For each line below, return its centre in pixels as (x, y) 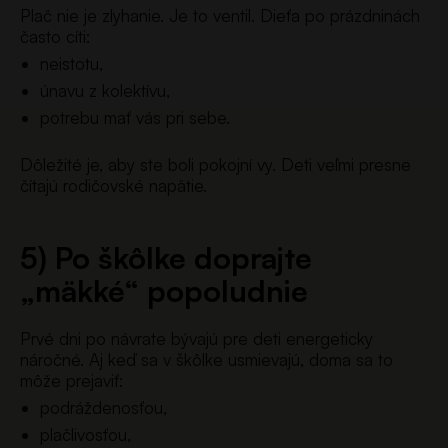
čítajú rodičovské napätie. (113, 185)
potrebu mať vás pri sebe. (135, 118)
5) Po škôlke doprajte (166, 257)
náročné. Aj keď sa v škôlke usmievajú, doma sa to (206, 359)
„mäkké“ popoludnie (164, 290)
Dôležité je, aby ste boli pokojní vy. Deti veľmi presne (215, 164)
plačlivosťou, (85, 434)
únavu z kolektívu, (105, 91)
